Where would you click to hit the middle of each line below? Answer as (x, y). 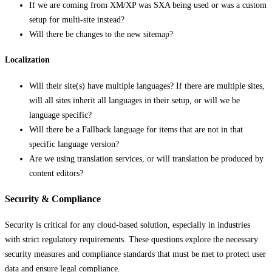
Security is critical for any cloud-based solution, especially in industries (127, 225)
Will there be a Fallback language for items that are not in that (136, 130)
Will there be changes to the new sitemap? (101, 34)
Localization (27, 60)
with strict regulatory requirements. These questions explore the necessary (131, 239)
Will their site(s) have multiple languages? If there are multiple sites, (147, 86)
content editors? (56, 174)
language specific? (60, 115)
